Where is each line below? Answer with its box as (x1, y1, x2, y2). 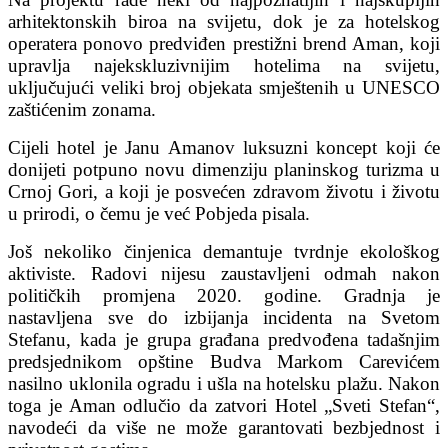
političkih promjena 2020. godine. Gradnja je (8, 284, 440, 306)
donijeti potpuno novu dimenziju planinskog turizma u (8, 158, 440, 180)
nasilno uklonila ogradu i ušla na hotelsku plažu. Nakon (8, 372, 440, 394)
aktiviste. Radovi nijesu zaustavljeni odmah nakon (8, 262, 440, 284)
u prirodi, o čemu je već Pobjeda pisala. (8, 202, 310, 224)
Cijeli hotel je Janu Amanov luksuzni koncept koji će (8, 136, 440, 158)
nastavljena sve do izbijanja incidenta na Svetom (8, 306, 440, 328)
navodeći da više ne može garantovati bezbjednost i (8, 416, 440, 438)
